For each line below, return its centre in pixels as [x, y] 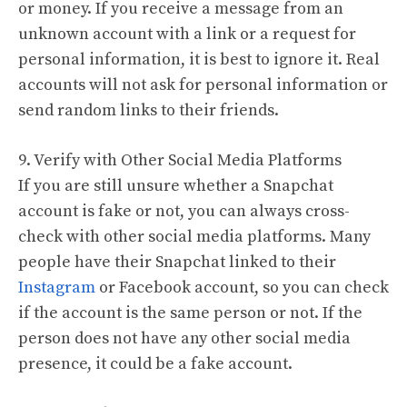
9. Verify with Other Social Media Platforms [180, 160]
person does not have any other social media [184, 338]
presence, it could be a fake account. [155, 364]
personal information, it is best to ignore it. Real [199, 60]
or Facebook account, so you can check [242, 288]
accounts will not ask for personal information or [203, 85]
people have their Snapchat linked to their [177, 262]
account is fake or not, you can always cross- [184, 211]
